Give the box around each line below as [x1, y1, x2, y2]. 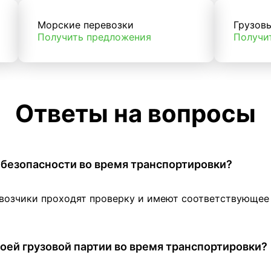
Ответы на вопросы [15, 99, 256, 129]
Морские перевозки [37, 19, 134, 31]
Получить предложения [37, 31, 151, 44]
